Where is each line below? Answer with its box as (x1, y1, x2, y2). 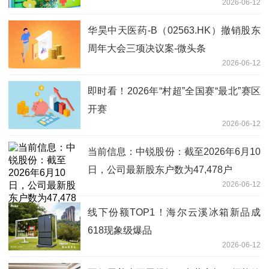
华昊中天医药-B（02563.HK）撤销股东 (88, 25, 261, 35)
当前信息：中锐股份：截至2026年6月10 (88, 146, 261, 157)
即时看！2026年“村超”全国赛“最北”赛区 (88, 85, 261, 96)
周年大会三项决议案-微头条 (88, 43, 206, 53)
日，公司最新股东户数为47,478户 (88, 164, 232, 175)
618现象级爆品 (88, 225, 152, 235)
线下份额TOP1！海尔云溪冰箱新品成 (88, 207, 261, 217)
